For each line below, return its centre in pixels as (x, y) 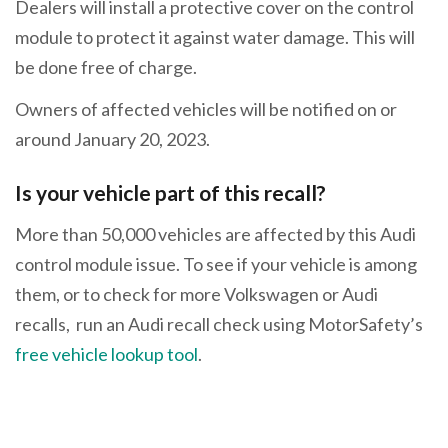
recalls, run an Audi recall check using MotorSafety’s (219, 324)
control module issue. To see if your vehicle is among (216, 264)
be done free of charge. (107, 67)
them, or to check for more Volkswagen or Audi (196, 294)
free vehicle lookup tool (106, 354)
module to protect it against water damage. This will (215, 37)
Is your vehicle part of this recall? (170, 192)
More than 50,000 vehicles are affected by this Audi (215, 234)
